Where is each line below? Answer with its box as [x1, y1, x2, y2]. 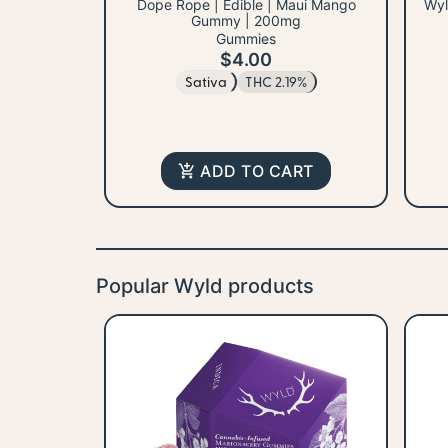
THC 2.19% [244, 72, 307, 92]
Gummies [216, 30, 276, 48]
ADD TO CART [200, 161, 314, 182]
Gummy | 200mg [191, 12, 301, 30]
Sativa [184, 72, 227, 92]
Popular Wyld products [96, 274, 314, 299]
